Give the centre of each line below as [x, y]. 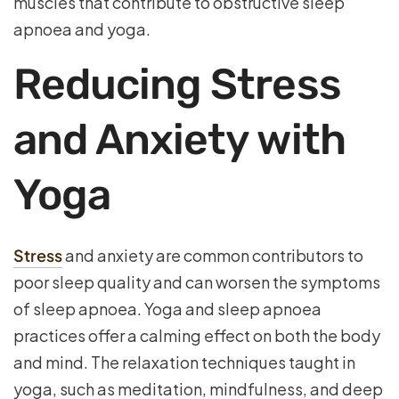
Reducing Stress [177, 84]
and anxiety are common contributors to [213, 255]
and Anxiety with [179, 139]
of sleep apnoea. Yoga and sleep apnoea [167, 309]
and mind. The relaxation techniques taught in [184, 362]
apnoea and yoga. [82, 29]
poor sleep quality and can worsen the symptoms [197, 282]
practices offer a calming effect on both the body [197, 335]
